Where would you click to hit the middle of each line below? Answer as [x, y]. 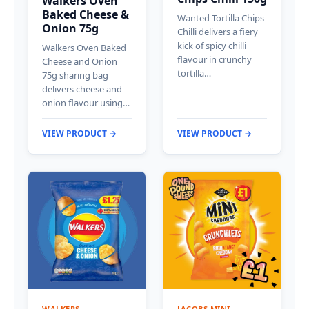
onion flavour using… [86, 103]
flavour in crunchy [215, 60]
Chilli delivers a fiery [218, 32]
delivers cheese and [82, 89]
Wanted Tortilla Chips [221, 18]
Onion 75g [70, 29]
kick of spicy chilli [212, 46]
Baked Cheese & [86, 15]
